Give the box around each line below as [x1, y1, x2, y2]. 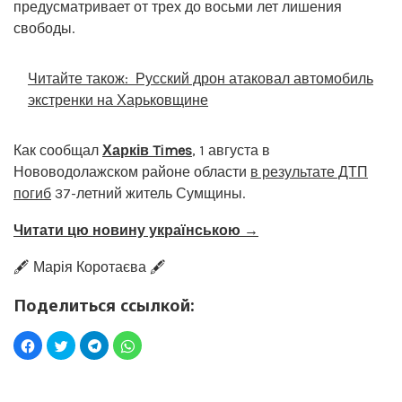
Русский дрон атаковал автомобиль [135, 69, 373, 87]
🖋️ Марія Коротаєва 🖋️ [13, 258, 166, 275]
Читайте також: [28, 69, 128, 87]
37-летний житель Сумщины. [51, 184, 245, 202]
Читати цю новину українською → [13, 221, 258, 239]
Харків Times [102, 141, 192, 159]
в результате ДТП [250, 162, 368, 180]
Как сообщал [13, 141, 102, 159]
